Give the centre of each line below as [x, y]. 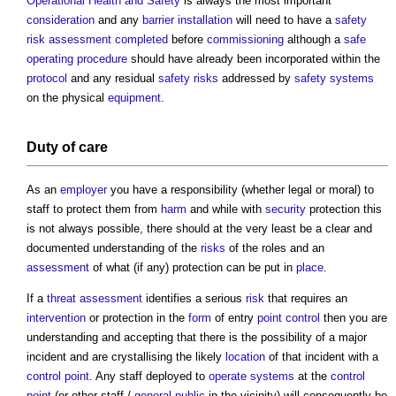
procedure [102, 58]
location [245, 356]
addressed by [256, 78]
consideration [61, 19]
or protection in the [137, 317]
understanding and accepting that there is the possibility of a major [197, 337]
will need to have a [284, 19]
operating [50, 58]
